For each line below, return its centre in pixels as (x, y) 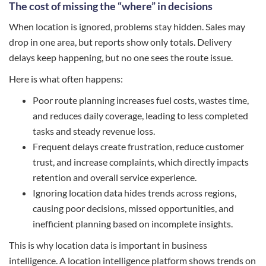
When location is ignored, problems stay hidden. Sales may (127, 26)
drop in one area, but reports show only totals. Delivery (120, 42)
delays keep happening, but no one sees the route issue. (121, 57)
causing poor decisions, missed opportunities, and (133, 208)
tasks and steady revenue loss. (94, 131)
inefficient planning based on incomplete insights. (133, 224)
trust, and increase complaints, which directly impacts (141, 162)
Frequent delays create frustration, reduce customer (138, 146)
